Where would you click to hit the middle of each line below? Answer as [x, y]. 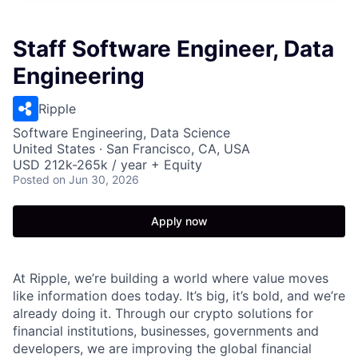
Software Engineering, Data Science [121, 133]
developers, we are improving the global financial [162, 348]
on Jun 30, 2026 [96, 179]
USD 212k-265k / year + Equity [107, 165]
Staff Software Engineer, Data [173, 49]
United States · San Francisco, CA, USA [131, 149]
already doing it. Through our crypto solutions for [163, 313]
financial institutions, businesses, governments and [166, 331]
